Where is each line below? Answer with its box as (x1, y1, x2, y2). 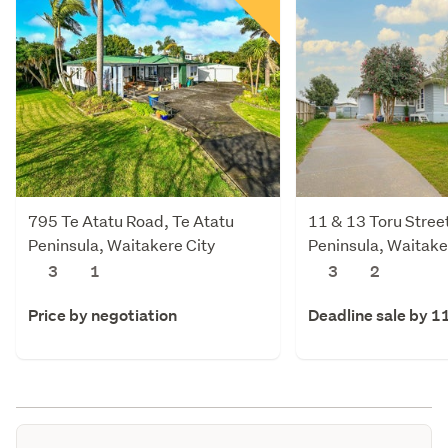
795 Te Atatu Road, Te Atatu (28, 209, 234, 231)
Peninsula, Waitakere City (28, 233, 215, 255)
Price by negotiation (28, 304, 177, 326)
